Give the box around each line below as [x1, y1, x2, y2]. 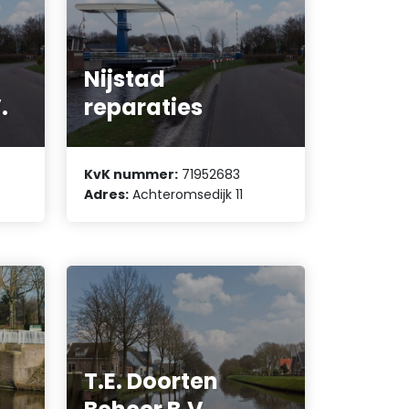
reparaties [84, 92, 204, 123]
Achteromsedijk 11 [129, 184, 244, 204]
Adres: [84, 184, 130, 204]
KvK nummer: [84, 164, 179, 184]
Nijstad [84, 64, 166, 95]
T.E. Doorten [84, 365, 219, 396]
